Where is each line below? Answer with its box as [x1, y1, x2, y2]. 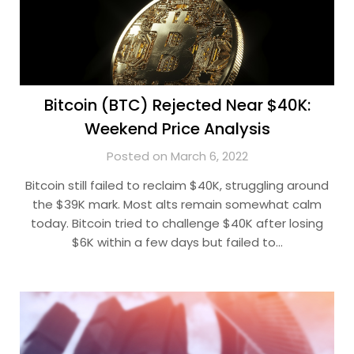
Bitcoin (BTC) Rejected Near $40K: [43, 94, 311, 116]
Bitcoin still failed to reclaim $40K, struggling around [25, 177, 329, 194]
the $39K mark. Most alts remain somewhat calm [32, 196, 322, 213]
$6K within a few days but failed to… [71, 234, 283, 250]
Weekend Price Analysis [84, 118, 270, 140]
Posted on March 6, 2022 [106, 148, 248, 164]
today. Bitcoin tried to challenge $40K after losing [31, 215, 323, 232]
